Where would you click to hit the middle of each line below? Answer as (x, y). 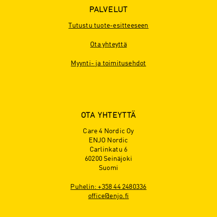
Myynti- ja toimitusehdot (108, 63)
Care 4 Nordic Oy (108, 131)
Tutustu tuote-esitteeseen (108, 25)
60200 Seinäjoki (108, 159)
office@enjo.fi (108, 196)
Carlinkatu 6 (108, 149)
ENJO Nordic (108, 140)
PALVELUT (108, 10)
